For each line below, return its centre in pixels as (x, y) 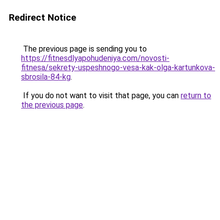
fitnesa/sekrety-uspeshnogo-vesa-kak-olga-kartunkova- (118, 68)
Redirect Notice (42, 17)
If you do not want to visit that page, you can (101, 96)
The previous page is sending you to (84, 49)
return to (196, 96)
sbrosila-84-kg (46, 77)
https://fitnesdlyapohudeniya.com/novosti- (95, 58)
